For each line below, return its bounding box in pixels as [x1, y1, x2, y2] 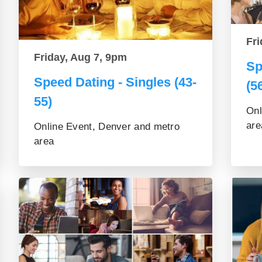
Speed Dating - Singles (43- [34, 75, 196, 89]
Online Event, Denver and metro [34, 121, 180, 132]
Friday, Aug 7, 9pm [34, 51, 127, 63]
